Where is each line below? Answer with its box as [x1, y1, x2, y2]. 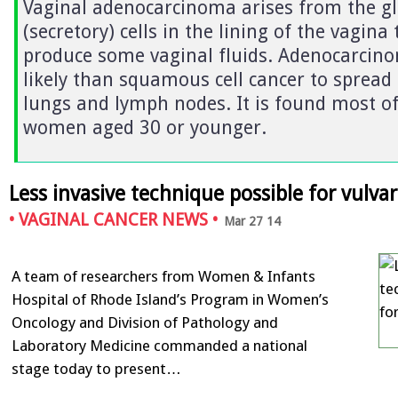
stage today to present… [11, 359, 181, 378]
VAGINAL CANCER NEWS [19, 210, 208, 231]
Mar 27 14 [224, 214, 281, 229]
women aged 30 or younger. [23, 115, 267, 139]
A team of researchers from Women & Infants [11, 267, 315, 285]
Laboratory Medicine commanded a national [11, 336, 307, 354]
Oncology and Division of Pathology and [11, 313, 278, 331]
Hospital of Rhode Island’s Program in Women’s [11, 290, 329, 308]
